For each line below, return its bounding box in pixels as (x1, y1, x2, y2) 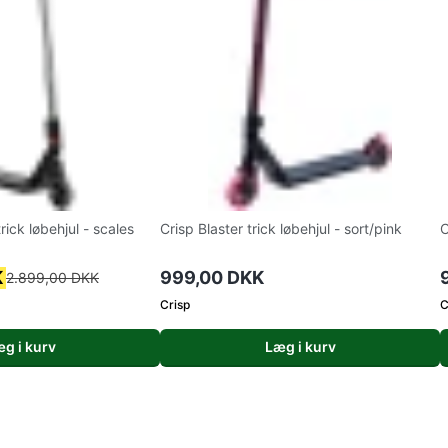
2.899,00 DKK (6, 269, 99, 286)
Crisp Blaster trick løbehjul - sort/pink (160, 220, 402, 237)
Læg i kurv (264, 338, 336, 355)
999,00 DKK (160, 267, 264, 288)
